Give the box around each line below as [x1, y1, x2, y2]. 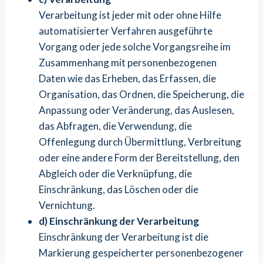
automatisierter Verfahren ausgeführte [39, 25, 213, 37]
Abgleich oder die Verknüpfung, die [39, 167, 192, 180]
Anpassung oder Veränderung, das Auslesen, [39, 104, 234, 116]
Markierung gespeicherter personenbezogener [39, 247, 244, 259]
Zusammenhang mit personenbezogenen [39, 56, 217, 69]
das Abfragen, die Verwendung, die [39, 120, 192, 132]
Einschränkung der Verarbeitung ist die [39, 231, 208, 243]
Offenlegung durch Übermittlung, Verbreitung [39, 136, 241, 148]
